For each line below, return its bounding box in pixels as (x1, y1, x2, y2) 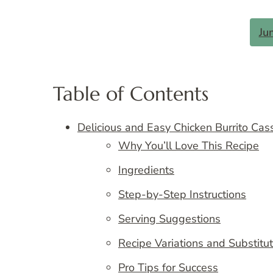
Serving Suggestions (118, 211, 221, 227)
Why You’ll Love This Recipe (118, 138, 259, 154)
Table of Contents (53, 81, 208, 106)
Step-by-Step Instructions (118, 187, 246, 202)
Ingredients (118, 163, 174, 178)
